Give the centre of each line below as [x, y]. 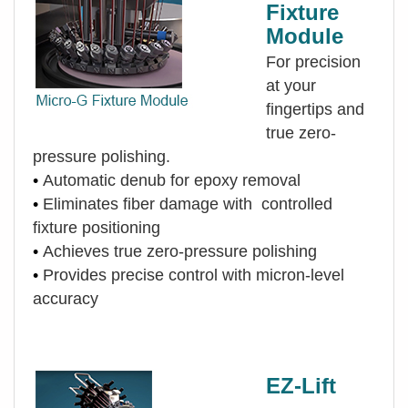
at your [291, 85]
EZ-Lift [301, 385]
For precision [313, 61]
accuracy [66, 298]
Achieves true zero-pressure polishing [180, 251]
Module [305, 36]
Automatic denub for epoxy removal [172, 180]
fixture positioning [158, 227]
